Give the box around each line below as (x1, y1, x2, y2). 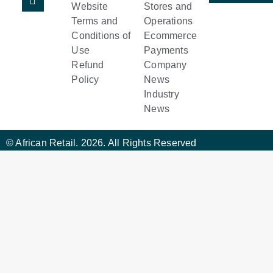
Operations (144, 15, 193, 26)
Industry (144, 88, 179, 99)
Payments (144, 44, 188, 55)
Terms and (71, 15, 118, 26)
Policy (71, 74, 99, 85)
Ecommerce (144, 30, 197, 41)
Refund (71, 59, 104, 70)
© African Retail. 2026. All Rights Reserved (6, 137, 197, 148)
